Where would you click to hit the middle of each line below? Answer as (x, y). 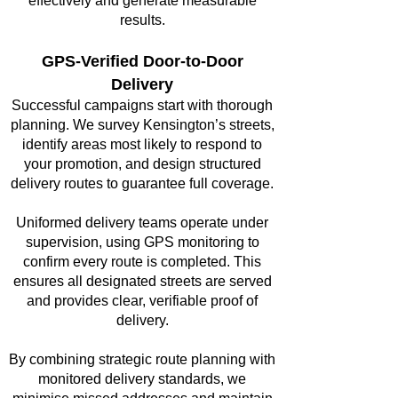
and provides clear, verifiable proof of (142, 301)
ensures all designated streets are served (142, 281)
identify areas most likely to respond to (142, 144)
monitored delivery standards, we (142, 379)
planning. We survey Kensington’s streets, (142, 125)
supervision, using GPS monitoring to (142, 242)
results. (142, 20)
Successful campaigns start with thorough (142, 105)
